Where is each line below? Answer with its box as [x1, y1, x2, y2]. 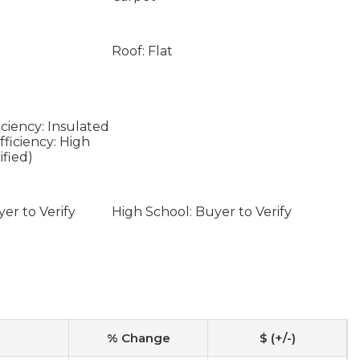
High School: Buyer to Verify [111, 204, 292, 219]
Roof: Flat [111, 43, 173, 59]
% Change [106, 330, 170, 346]
